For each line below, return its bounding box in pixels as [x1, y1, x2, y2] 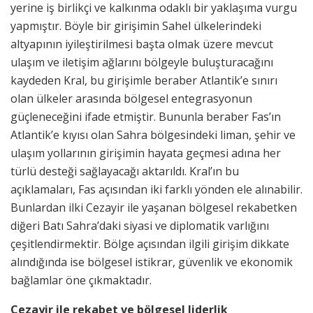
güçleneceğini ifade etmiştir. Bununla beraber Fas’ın [10, 109, 281, 125]
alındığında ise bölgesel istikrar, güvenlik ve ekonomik [10, 254, 293, 270]
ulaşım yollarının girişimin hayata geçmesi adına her [10, 145, 281, 161]
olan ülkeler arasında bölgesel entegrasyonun [10, 91, 252, 107]
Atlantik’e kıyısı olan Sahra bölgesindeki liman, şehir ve [10, 127, 296, 143]
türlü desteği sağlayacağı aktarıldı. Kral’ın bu [10, 163, 239, 180]
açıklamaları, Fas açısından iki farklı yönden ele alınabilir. [10, 182, 303, 198]
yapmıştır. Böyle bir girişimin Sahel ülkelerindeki [10, 18, 261, 34]
